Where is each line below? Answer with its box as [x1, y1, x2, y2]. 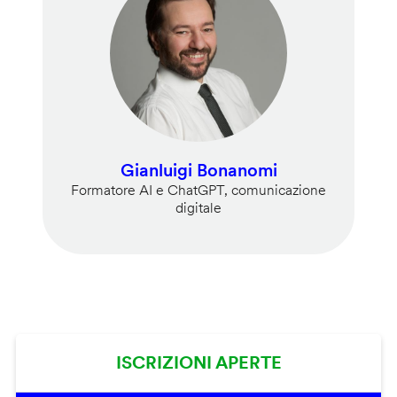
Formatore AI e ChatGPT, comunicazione [71, 182, 326, 199]
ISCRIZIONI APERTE [115, 352, 282, 374]
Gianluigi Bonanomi [120, 160, 277, 182]
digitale [175, 199, 222, 217]
